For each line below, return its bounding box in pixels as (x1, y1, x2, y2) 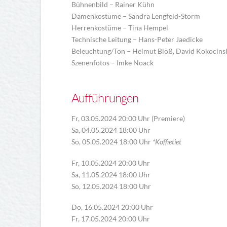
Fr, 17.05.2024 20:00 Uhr (71, 214, 150, 223)
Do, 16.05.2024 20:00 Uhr (71, 202, 153, 211)
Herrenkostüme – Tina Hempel (71, 23, 168, 32)
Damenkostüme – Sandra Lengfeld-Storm (71, 12, 200, 21)
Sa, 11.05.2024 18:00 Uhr (71, 170, 150, 179)
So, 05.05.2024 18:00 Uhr (71, 137, 153, 146)
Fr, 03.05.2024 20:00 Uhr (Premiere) (71, 114, 185, 123)
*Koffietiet (152, 137, 181, 146)
